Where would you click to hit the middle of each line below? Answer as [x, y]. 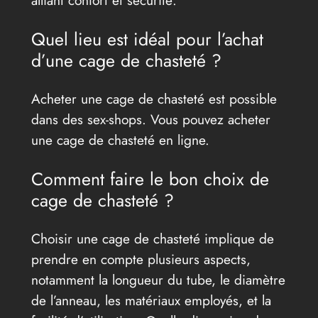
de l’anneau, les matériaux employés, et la [151, 301]
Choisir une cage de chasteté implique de [152, 239]
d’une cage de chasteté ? [126, 60]
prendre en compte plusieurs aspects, [141, 259]
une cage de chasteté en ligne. [120, 139]
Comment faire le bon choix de [150, 179]
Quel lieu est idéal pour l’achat [147, 39]
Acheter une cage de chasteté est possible [154, 98]
